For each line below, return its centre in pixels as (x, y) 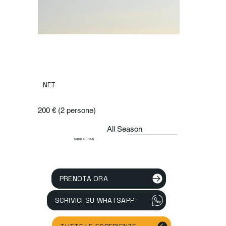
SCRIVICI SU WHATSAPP (95, 200)
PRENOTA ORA (83, 178)
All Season (124, 129)
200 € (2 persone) (67, 110)
